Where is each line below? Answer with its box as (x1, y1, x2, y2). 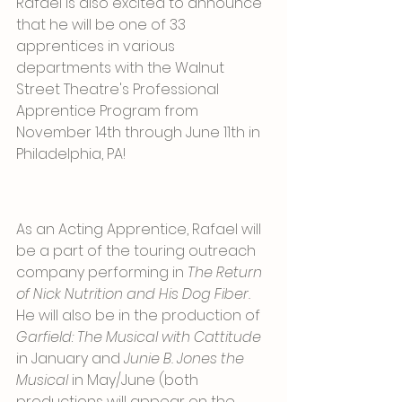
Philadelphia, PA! (16, 144, 126, 164)
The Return (188, 261, 266, 283)
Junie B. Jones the (124, 347, 248, 369)
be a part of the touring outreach (16, 240, 259, 261)
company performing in (16, 261, 188, 283)
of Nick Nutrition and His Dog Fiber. (16, 283, 254, 304)
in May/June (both (72, 369, 202, 390)
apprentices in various (16, 36, 179, 57)
